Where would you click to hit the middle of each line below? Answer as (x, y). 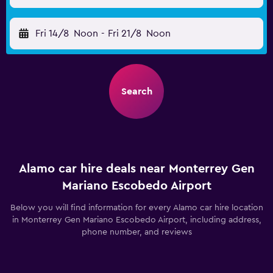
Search (136, 91)
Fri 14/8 (52, 34)
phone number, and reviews (136, 232)
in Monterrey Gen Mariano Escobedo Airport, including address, (136, 220)
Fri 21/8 (124, 34)
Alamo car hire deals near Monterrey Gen (136, 169)
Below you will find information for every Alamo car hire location (136, 208)
